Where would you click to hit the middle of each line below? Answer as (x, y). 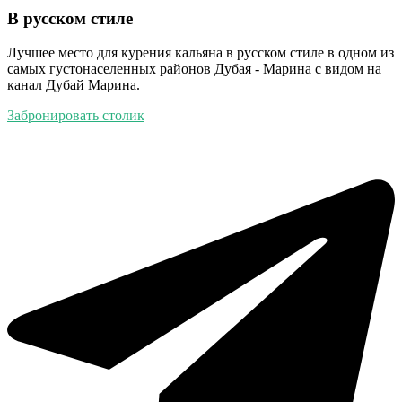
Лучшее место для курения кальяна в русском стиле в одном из (201, 53)
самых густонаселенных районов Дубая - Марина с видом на (194, 69)
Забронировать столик (76, 116)
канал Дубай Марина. (74, 85)
